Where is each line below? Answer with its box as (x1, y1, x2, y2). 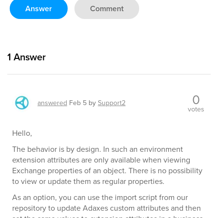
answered (37, 97, 67, 108)
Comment (90, 2, 124, 14)
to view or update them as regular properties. (12, 175, 164, 186)
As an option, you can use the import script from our (12, 191, 188, 202)
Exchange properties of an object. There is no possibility (12, 164, 202, 176)
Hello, (12, 127, 32, 138)
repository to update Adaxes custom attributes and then (12, 202, 201, 213)
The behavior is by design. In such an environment (12, 143, 183, 154)
